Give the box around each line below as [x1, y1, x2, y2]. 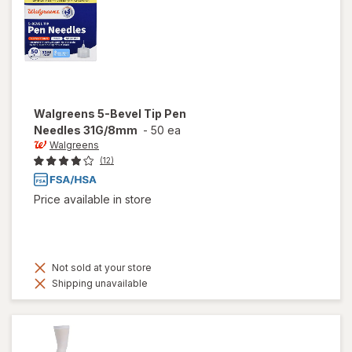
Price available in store [34, 192, 152, 207]
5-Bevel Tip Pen [97, 107, 186, 120]
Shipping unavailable [49, 277, 148, 290]
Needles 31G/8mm [34, 123, 137, 137]
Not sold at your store [49, 262, 152, 274]
